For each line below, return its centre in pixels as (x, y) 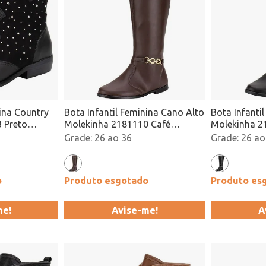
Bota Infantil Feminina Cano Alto (134, 112)
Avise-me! (134, 210)
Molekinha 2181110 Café (117, 124)
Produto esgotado (106, 180)
